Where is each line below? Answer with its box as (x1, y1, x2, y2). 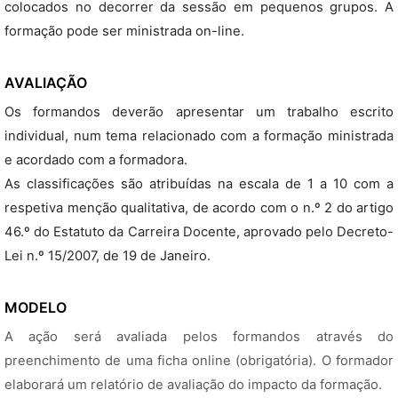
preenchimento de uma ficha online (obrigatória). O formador (4, 353, 394, 369)
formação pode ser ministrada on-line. (4, 23, 244, 39)
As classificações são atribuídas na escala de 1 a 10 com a (4, 176, 394, 192)
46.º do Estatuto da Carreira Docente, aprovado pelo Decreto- (4, 224, 394, 240)
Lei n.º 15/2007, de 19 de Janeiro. (4, 248, 211, 264)
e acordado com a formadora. (4, 152, 187, 168)
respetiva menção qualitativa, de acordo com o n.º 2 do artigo (4, 200, 394, 216)
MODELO (4, 298, 67, 316)
